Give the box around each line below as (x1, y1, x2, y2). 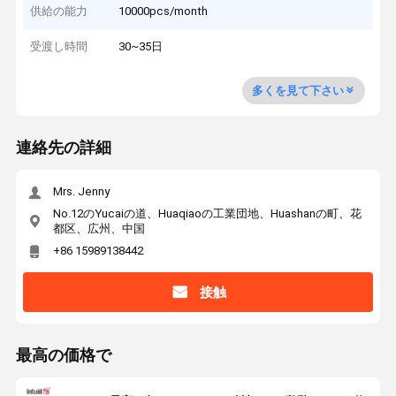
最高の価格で (15, 346, 111, 365)
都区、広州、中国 (52, 221, 145, 235)
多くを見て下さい (251, 83, 344, 97)
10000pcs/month (118, 4, 209, 18)
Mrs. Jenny (52, 185, 110, 199)
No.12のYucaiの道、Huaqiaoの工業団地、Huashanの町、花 (52, 206, 362, 220)
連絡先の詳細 (15, 139, 111, 157)
